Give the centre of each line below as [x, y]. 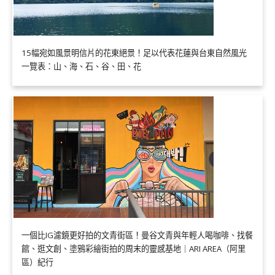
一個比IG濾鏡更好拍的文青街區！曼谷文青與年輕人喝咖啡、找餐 [137, 235]
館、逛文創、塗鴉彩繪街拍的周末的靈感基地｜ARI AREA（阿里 [134, 249]
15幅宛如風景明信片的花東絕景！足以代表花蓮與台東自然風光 [134, 53]
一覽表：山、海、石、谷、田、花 [81, 67]
